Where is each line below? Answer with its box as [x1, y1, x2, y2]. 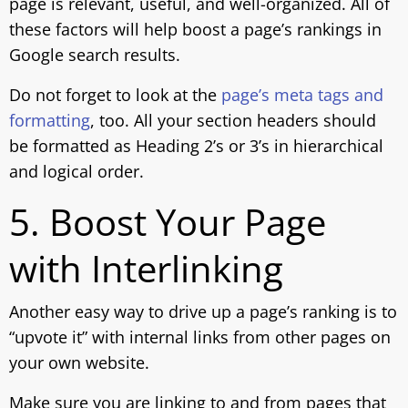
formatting [9, 109, 90, 131]
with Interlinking [9, 243, 283, 293]
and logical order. [9, 160, 144, 182]
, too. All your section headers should [90, 109, 376, 131]
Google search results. [9, 44, 180, 66]
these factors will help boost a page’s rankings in [9, 18, 382, 40]
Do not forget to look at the [9, 84, 221, 106]
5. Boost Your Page [9, 197, 326, 247]
